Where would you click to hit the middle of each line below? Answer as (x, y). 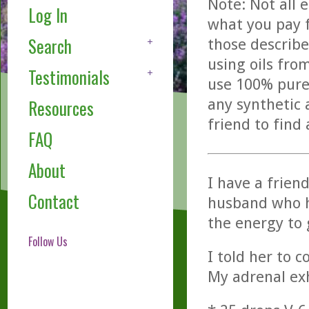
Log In (48, 15)
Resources (61, 108)
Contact (53, 201)
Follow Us (48, 242)
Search (50, 46)
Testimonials (69, 77)
